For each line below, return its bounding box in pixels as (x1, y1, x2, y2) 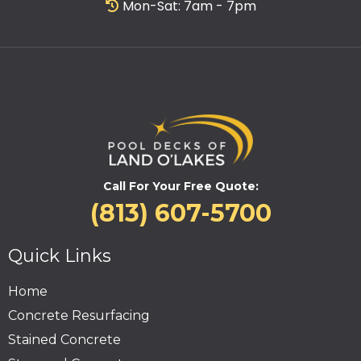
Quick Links (8, 245, 111, 268)
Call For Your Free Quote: (102, 179, 259, 194)
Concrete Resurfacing (8, 308, 150, 324)
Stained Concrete (8, 332, 121, 348)
